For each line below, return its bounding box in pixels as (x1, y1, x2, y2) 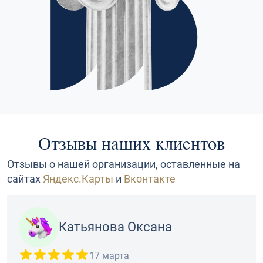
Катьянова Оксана (59, 220, 172, 235)
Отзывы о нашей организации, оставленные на (7, 158, 240, 171)
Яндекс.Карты (43, 173, 113, 186)
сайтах (7, 173, 43, 186)
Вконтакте (124, 173, 176, 186)
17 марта (89, 250, 129, 262)
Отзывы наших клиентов (38, 133, 225, 154)
